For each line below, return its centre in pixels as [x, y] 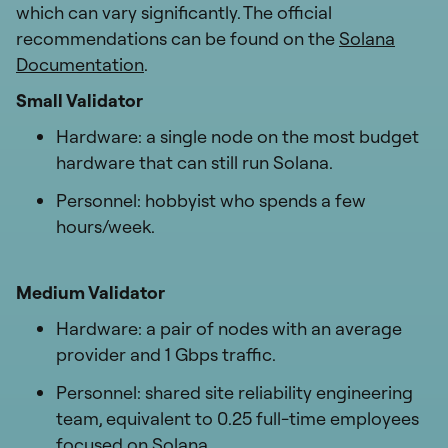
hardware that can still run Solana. [194, 162]
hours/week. [105, 226]
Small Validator [79, 100]
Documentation [80, 64]
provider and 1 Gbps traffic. [166, 354]
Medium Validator [90, 292]
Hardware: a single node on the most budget [237, 136]
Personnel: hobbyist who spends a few [211, 200]
